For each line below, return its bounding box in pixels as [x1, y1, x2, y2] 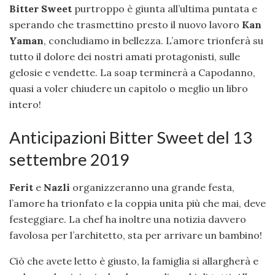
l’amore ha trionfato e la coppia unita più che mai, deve [9, 196, 266, 209]
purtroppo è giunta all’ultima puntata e [72, 2, 257, 15]
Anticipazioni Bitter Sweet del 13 [9, 126, 252, 147]
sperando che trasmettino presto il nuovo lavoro [9, 18, 239, 31]
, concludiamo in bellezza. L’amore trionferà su [44, 34, 263, 47]
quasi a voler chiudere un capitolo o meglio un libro [9, 82, 248, 95]
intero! [9, 98, 41, 111]
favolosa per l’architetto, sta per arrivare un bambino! [9, 228, 262, 241]
